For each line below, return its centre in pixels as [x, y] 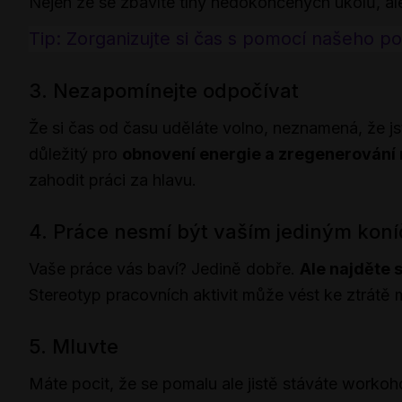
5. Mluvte [74, 346]
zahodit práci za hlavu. [113, 179]
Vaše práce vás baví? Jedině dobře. [164, 268]
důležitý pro [75, 153]
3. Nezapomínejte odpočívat [164, 90]
